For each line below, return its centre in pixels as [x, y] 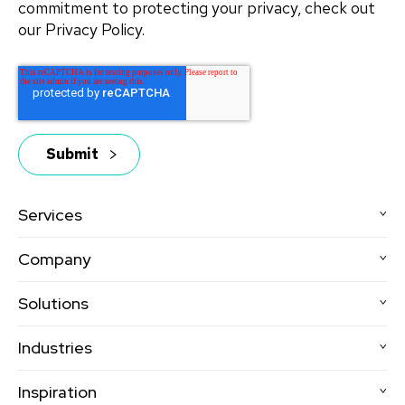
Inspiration [57, 391]
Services [50, 214]
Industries [55, 347]
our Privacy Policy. [81, 29]
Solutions [53, 303]
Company [54, 259]
